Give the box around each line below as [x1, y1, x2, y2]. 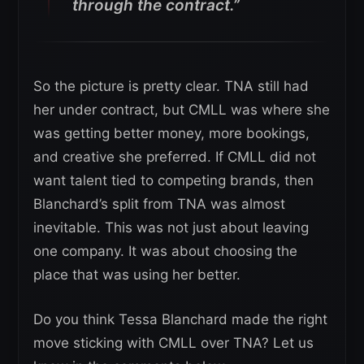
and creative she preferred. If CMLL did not [33, 148, 316, 165]
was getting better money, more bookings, [33, 124, 310, 141]
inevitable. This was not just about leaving [33, 219, 309, 236]
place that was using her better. [33, 266, 240, 283]
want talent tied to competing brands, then [33, 171, 314, 188]
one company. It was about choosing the [33, 242, 297, 259]
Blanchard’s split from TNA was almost [33, 195, 285, 212]
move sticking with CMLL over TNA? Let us [33, 334, 314, 351]
